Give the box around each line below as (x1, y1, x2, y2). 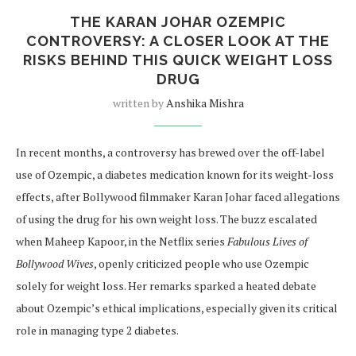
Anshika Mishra (165, 95, 244, 111)
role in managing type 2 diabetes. (16, 323, 179, 339)
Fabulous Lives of (227, 234, 308, 250)
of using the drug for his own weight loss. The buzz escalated (16, 211, 317, 227)
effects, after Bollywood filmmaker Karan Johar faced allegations (16, 189, 340, 205)
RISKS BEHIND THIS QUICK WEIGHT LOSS (23, 52, 333, 69)
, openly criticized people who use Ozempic (94, 256, 309, 272)
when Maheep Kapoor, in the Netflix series (16, 234, 227, 250)
